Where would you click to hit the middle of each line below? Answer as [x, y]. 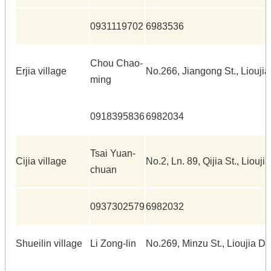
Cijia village [41, 161]
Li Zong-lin [113, 243]
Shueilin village [49, 243]
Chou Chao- [116, 63]
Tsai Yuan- [113, 153]
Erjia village [41, 71]
